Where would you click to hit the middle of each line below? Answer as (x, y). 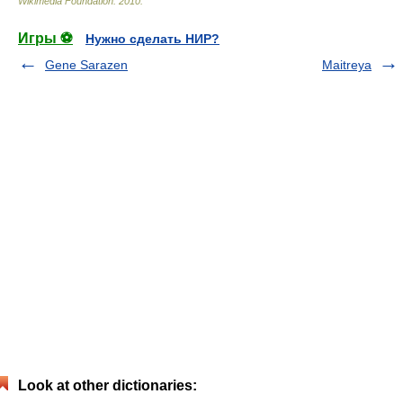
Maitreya (347, 65)
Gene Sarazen (86, 65)
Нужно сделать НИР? (152, 39)
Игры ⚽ (45, 38)
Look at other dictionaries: (107, 385)
